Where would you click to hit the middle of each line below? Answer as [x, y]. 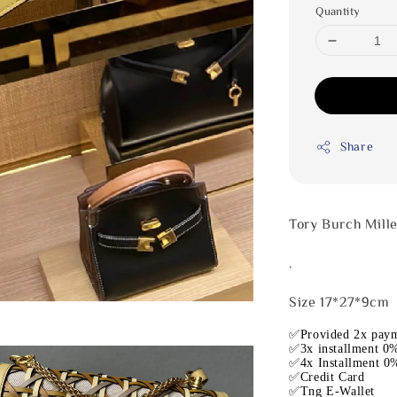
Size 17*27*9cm [342, 301]
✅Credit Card [329, 377]
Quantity [338, 11]
